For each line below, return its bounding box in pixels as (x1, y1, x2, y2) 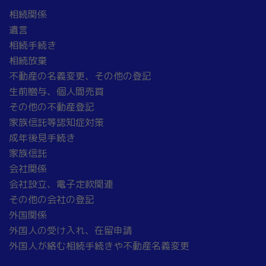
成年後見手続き (9, 131, 75, 144)
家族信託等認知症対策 (9, 115, 104, 129)
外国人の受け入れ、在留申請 (9, 223, 132, 237)
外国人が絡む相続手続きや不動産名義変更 (9, 239, 189, 252)
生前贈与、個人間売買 (9, 84, 104, 98)
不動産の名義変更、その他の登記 (9, 69, 151, 83)
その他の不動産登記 (9, 100, 94, 113)
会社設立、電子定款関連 (9, 177, 113, 191)
